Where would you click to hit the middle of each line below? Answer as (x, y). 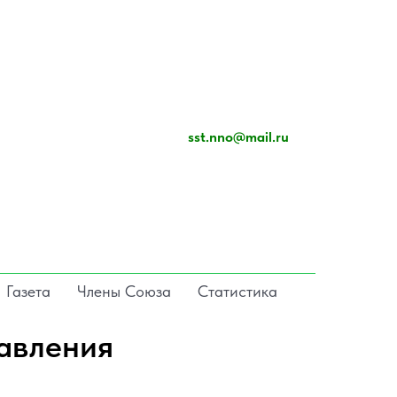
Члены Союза (124, 292)
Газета (28, 292)
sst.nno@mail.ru (238, 137)
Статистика (237, 292)
